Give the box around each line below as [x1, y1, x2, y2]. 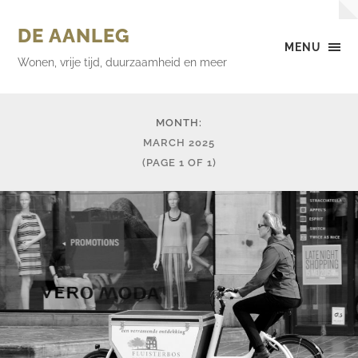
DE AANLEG [18, 24, 131, 47]
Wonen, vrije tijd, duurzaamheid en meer [18, 55, 228, 69]
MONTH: [156, 117, 202, 129]
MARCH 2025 [143, 137, 215, 149]
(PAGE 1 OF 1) [141, 157, 217, 169]
